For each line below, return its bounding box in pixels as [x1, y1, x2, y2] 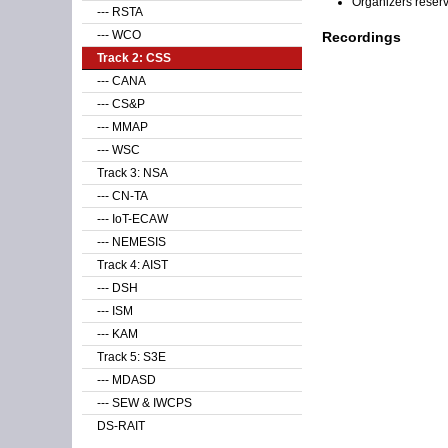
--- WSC [97, 143, 140, 157]
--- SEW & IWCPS [97, 396, 192, 410]
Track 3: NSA [97, 166, 168, 180]
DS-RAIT [97, 419, 145, 433]
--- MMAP [97, 120, 148, 134]
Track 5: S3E [97, 350, 166, 364]
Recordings [322, 28, 401, 45]
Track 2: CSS [97, 51, 171, 65]
